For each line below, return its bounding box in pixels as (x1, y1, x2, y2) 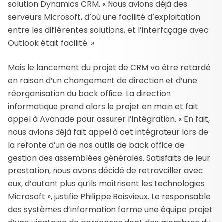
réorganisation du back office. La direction (8, 87, 171, 99)
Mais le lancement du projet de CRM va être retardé (8, 61, 211, 73)
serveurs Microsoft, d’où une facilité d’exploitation (8, 11, 200, 23)
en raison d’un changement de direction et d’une (8, 74, 197, 86)
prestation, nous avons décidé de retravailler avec (8, 165, 203, 176)
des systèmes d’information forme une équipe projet (8, 203, 213, 215)
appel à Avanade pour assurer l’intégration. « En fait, (8, 113, 210, 125)
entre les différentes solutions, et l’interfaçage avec (8, 24, 209, 36)
